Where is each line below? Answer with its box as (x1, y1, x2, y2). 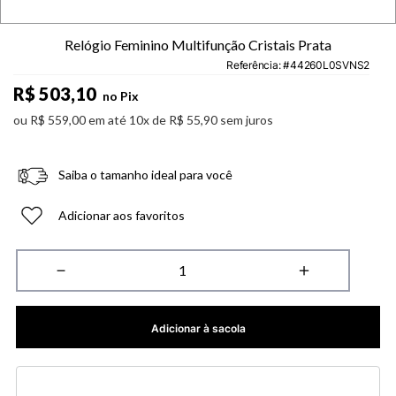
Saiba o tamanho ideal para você (57, 167, 232, 183)
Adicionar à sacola (150, 322, 246, 336)
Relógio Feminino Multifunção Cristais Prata (65, 36, 331, 54)
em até (88, 112, 129, 128)
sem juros (217, 112, 273, 128)
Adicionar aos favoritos (57, 208, 185, 224)
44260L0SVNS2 (290, 58, 370, 72)
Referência (226, 58, 278, 72)
